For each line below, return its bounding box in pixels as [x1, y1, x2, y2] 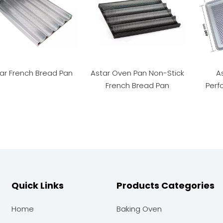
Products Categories [116, 179, 215, 192]
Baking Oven [116, 203, 162, 214]
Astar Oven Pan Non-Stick [90, 67, 184, 78]
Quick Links [11, 179, 64, 192]
